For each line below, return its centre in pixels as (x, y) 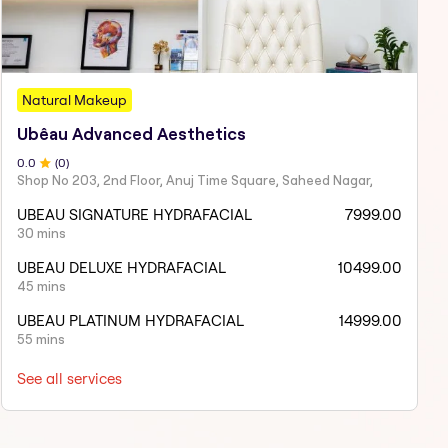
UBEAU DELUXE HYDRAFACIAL (121, 267)
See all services (69, 378)
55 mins (40, 338)
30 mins (41, 232)
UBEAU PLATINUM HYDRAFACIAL (130, 320)
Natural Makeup (74, 99)
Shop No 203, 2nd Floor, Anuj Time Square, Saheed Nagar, (194, 179)
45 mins (41, 285)
